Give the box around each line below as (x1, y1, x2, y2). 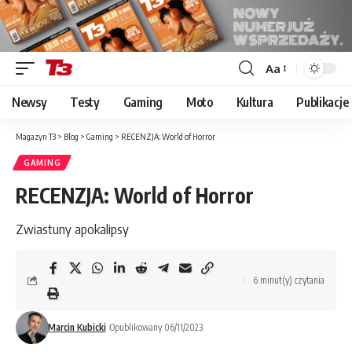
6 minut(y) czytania (253, 274, 324, 287)
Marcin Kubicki (47, 321, 106, 334)
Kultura (236, 94, 273, 111)
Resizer (265, 89, 304, 104)
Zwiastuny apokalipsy (16, 220, 129, 238)
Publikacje (296, 94, 349, 111)
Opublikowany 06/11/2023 (109, 321, 203, 334)
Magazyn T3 (16, 131, 56, 142)
